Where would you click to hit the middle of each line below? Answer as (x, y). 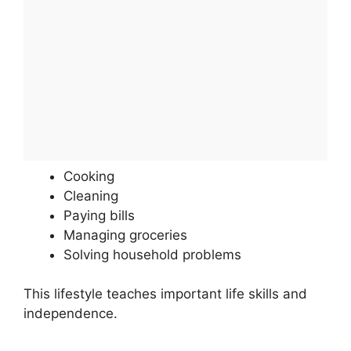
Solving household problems (152, 254)
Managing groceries (125, 235)
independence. (71, 314)
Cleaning (91, 195)
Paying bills (99, 215)
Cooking (89, 176)
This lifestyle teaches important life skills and (165, 294)
